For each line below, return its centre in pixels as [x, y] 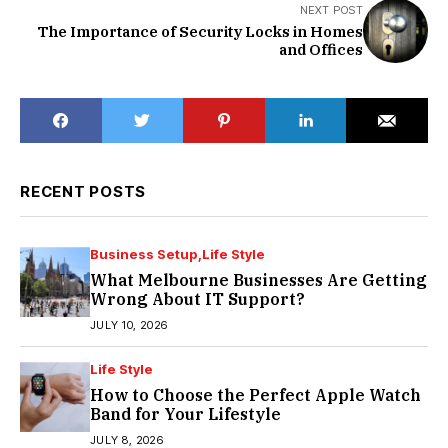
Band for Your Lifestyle [185, 414]
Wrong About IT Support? [197, 299]
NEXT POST [331, 10]
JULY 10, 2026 [129, 325]
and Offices [321, 50]
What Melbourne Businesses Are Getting [258, 280]
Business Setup [144, 254]
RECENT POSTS [83, 192]
